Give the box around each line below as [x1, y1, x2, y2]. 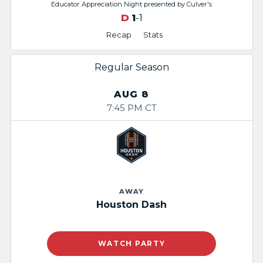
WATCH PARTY [97, 238, 166, 248]
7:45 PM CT [106, 102, 157, 113]
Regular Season [94, 61, 169, 73]
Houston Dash [96, 199, 167, 211]
